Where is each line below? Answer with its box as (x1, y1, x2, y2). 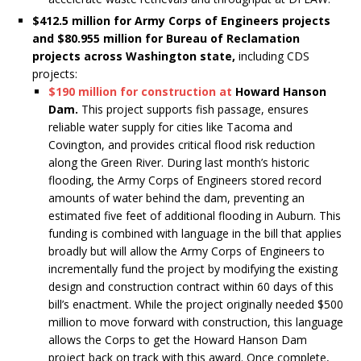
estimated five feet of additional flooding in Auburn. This (48, 208, 341, 224)
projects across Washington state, (32, 48, 235, 64)
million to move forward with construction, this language (48, 314, 343, 330)
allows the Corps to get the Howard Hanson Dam (48, 332, 307, 348)
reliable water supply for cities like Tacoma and (48, 119, 293, 135)
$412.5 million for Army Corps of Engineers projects (32, 13, 330, 29)
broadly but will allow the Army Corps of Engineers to (48, 243, 325, 259)
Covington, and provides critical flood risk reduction (48, 137, 315, 153)
